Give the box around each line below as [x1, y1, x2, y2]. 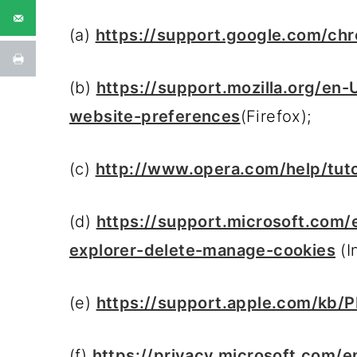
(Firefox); [240, 107, 312, 126]
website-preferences [69, 107, 241, 126]
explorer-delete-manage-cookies [69, 241, 335, 260]
